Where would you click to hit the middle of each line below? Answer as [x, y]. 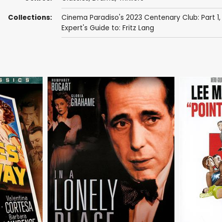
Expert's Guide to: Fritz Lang [108, 28]
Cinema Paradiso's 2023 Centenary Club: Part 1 [140, 17]
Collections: [30, 17]
